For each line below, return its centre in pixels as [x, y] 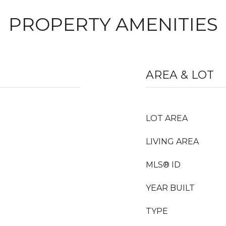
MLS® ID [163, 165]
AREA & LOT [180, 75]
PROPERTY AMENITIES [113, 24]
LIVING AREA [172, 142]
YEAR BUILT [170, 188]
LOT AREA [167, 118]
